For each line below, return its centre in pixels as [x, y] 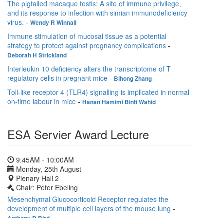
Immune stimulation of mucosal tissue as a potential [87, 36]
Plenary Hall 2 [36, 178]
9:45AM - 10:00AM [44, 160]
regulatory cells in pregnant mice [57, 78]
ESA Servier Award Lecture [78, 134]
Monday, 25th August [48, 169]
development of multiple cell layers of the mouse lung [89, 208]
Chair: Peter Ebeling [47, 187]
